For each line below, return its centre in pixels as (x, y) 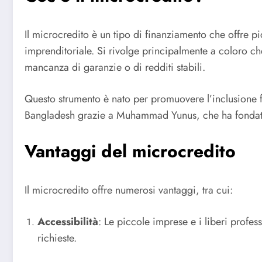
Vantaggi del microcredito (130, 151)
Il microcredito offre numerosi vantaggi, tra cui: (129, 190)
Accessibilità (68, 221)
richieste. (57, 238)
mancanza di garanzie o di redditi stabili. (115, 68)
